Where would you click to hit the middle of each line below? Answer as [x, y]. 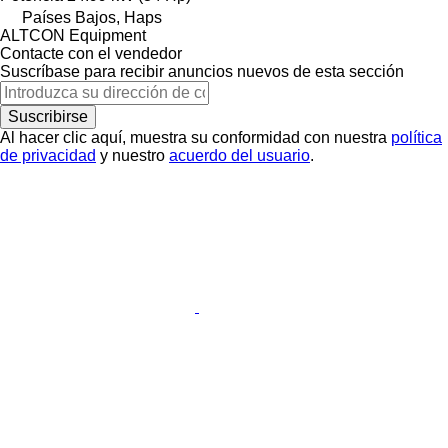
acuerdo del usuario [239, 155]
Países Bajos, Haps [92, 17]
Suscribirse [48, 116]
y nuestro [132, 155]
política [416, 137]
